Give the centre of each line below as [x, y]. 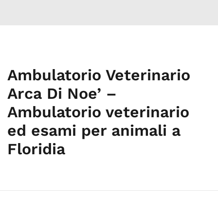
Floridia [36, 149]
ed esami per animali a [94, 130]
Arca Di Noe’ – [62, 93]
